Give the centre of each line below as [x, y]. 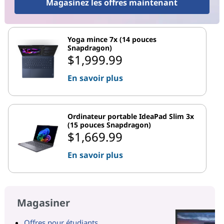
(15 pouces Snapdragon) [109, 124]
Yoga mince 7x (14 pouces [112, 39]
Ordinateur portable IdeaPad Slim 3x [131, 116]
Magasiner [43, 202]
